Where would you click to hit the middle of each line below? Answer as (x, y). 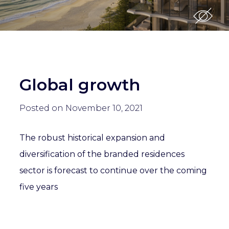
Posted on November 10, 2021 (81, 108)
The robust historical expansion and (93, 138)
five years (39, 187)
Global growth (80, 85)
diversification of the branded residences (102, 154)
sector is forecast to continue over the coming (113, 170)
